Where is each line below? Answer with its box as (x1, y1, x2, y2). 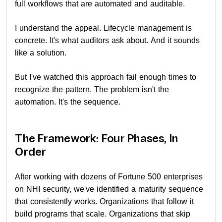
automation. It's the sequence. (15, 97, 121, 107)
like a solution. (15, 48, 67, 57)
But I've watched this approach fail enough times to (15, 72, 197, 82)
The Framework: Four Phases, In (15, 131, 178, 145)
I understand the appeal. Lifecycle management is (15, 23, 192, 33)
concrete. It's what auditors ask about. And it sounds (15, 35, 200, 45)
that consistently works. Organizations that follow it (15, 196, 194, 206)
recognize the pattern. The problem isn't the (15, 84, 169, 94)
